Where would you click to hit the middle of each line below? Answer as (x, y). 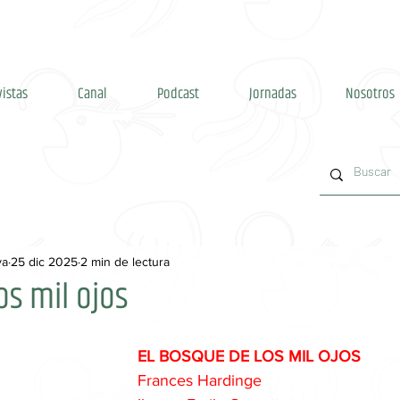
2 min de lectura (125, 261)
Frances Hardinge (200, 380)
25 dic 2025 (44, 261)
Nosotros (370, 94)
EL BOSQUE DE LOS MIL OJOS (249, 356)
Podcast (178, 94)
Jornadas (273, 94)
